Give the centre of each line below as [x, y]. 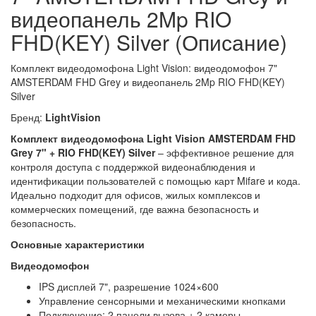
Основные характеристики [78, 244]
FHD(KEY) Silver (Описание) [149, 42]
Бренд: [28, 117]
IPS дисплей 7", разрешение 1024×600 [130, 286]
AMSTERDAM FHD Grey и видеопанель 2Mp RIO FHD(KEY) [148, 81]
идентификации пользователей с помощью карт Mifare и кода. [156, 180]
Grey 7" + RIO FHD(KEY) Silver [83, 152]
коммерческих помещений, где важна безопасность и [135, 208]
